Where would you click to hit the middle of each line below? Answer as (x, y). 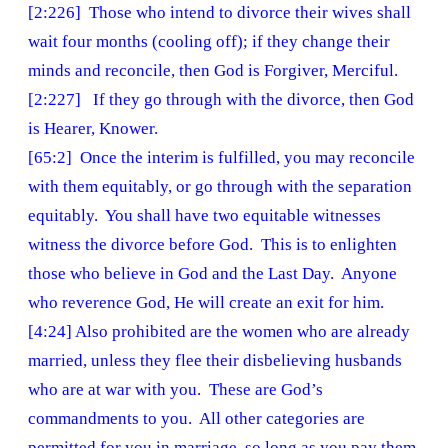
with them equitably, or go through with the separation (220, 187)
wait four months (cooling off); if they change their (209, 42)
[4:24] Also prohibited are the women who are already (219, 332)
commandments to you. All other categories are (196, 419)
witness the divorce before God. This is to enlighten (212, 245)
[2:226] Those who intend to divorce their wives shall (219, 13)
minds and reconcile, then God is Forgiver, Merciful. (215, 71)
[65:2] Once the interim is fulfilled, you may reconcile (221, 158)
